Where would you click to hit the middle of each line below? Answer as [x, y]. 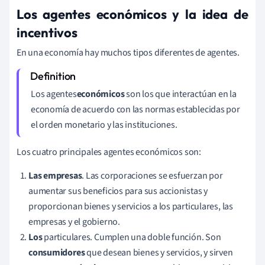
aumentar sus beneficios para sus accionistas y [118, 191]
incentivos [47, 33]
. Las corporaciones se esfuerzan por [152, 176]
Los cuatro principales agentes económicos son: [109, 152]
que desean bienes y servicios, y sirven [159, 253]
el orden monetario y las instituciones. [104, 125]
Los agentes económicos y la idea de [132, 14]
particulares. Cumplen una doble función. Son [132, 237]
